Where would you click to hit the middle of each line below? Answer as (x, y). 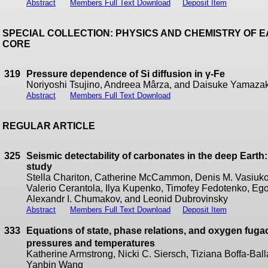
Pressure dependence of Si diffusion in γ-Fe (126, 74)
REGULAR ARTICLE (49, 126)
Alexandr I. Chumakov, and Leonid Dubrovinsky (127, 199)
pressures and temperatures (91, 243)
